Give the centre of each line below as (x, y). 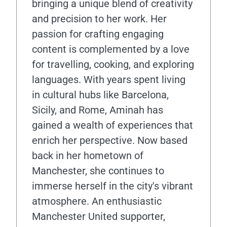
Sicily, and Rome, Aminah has (98, 110)
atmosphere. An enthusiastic (97, 201)
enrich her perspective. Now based (110, 140)
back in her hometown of (88, 155)
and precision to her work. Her (99, 18)
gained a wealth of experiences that (112, 125)
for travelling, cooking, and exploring (113, 64)
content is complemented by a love (111, 49)
